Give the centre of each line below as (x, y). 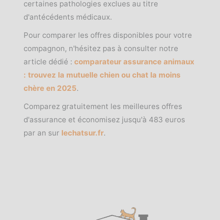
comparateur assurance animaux (134, 62)
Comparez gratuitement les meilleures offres (103, 106)
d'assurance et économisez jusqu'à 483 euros (104, 120)
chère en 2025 (50, 88)
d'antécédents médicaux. (68, 17)
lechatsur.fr (82, 133)
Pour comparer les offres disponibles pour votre (108, 35)
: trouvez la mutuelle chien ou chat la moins (102, 75)
